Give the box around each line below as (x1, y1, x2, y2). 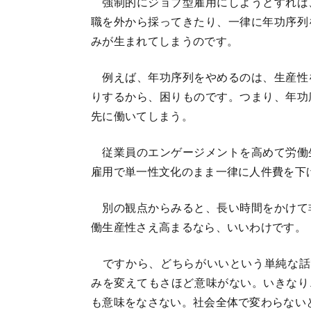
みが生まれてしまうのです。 (91, 32, 239, 49)
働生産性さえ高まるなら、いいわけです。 (91, 218, 307, 235)
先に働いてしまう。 (91, 107, 193, 124)
